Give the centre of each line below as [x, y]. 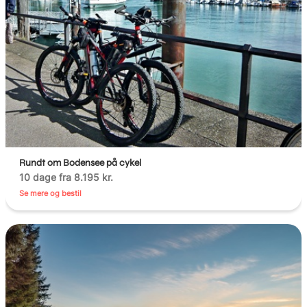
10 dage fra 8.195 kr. [66, 177]
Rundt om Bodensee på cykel [81, 162]
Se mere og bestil [51, 193]
